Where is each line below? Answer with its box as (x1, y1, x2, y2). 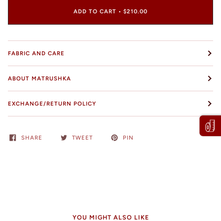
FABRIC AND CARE (8, 50, 65, 57)
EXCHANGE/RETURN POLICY (8, 100, 96, 108)
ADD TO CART (74, 7, 116, 15)
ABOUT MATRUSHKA (8, 75, 71, 82)
